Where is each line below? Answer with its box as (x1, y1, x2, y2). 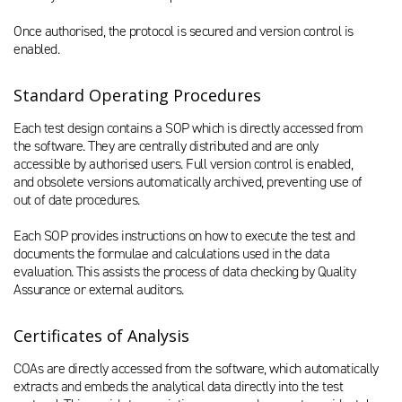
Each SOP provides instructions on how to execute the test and (13, 226, 355, 245)
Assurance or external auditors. (13, 280, 184, 299)
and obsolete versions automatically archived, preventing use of (13, 172, 363, 191)
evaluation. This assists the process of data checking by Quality (13, 262, 355, 281)
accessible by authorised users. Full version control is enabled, (13, 154, 353, 173)
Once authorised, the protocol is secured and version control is (13, 22, 354, 40)
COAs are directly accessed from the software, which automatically (13, 359, 379, 378)
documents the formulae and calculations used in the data (13, 244, 329, 263)
